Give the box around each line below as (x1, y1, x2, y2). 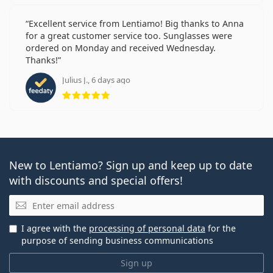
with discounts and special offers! (9, 173, 183, 188)
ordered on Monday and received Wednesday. (26, 42, 216, 54)
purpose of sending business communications (21, 234, 213, 246)
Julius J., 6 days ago (62, 74, 130, 86)
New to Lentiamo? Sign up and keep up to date (9, 158, 252, 173)
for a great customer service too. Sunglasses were (26, 30, 232, 42)
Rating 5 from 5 (109, 82, 180, 96)
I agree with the (21, 222, 89, 234)
